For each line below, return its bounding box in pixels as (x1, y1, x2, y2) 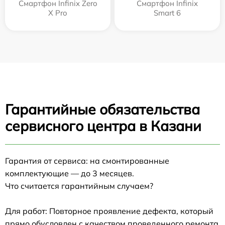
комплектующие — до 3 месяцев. (5, 168, 134, 178)
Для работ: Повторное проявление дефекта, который (5, 205, 213, 216)
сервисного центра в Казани (5, 117, 201, 135)
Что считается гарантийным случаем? (5, 180, 153, 191)
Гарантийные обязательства (5, 100, 200, 118)
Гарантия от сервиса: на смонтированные (5, 155, 169, 166)
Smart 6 (154, 8, 181, 18)
